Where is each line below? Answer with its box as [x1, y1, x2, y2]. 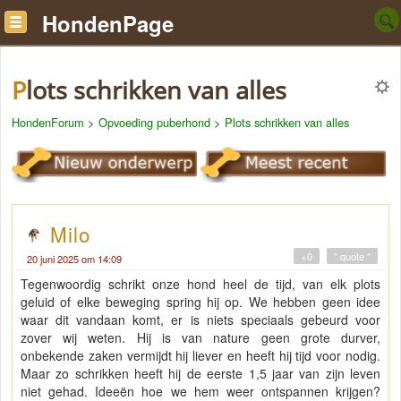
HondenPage [42, 8, 174, 38]
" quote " [334, 249, 371, 264]
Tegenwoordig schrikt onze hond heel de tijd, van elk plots [21, 275, 380, 294]
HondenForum [12, 114, 84, 131]
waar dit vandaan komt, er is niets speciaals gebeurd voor [21, 311, 380, 329]
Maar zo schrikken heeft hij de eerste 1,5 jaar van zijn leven [21, 364, 380, 383]
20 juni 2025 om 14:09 [27, 252, 122, 267]
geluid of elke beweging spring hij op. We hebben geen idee [21, 293, 380, 311]
